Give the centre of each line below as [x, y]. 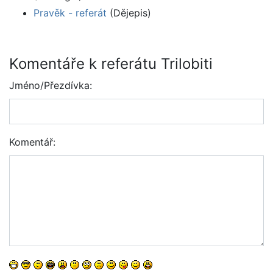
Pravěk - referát [70, 13]
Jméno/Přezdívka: [51, 86]
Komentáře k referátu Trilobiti [111, 64]
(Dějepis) [129, 13]
